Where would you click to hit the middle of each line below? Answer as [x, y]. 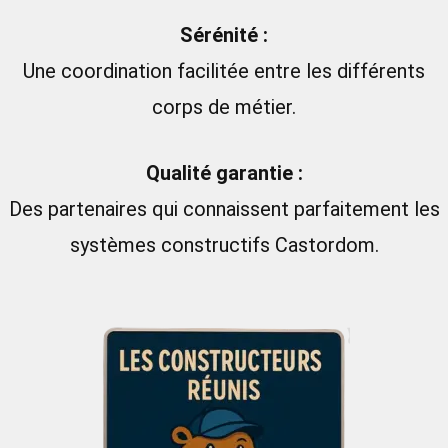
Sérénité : [224, 35]
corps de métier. [224, 107]
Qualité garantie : [224, 173]
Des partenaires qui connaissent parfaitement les [224, 209]
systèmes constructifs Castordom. [224, 245]
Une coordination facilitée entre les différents [224, 71]
